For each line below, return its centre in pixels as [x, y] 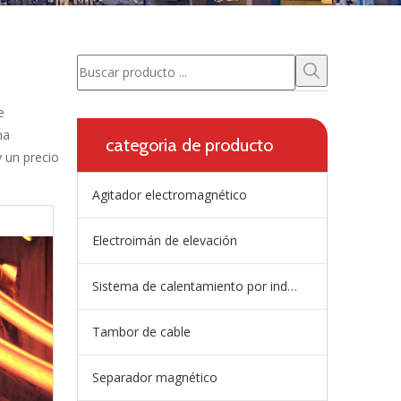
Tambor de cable [141, 332]
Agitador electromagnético [170, 195]
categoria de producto [189, 145]
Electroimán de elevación [165, 240]
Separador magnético [155, 377]
